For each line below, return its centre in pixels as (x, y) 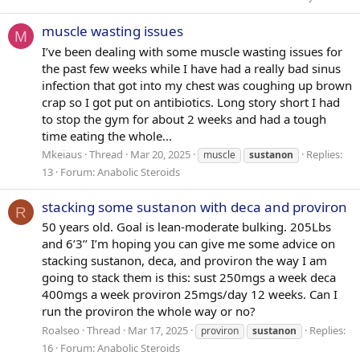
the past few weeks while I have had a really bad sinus (191, 68)
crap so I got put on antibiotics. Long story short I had (191, 102)
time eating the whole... (107, 135)
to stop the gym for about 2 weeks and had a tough (184, 119)
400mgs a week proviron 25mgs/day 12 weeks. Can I (190, 295)
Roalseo (61, 331)
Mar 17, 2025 (158, 331)
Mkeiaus (62, 155)
